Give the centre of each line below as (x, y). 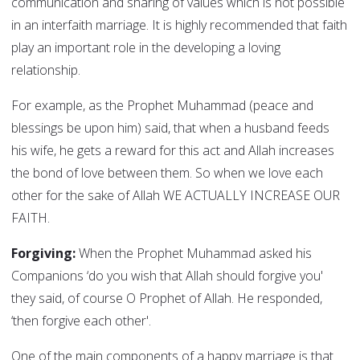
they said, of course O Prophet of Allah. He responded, (167, 299)
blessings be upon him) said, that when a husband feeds (170, 128)
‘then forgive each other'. (81, 321)
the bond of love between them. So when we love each (167, 173)
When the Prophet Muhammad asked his (194, 254)
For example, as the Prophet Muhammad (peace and (162, 106)
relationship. (46, 70)
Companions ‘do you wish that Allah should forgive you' (167, 276)
